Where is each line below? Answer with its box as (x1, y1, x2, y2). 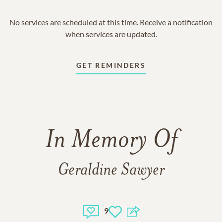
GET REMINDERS (76, 61, 146, 69)
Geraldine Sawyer (57, 162, 165, 179)
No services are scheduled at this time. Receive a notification (9, 17, 213, 27)
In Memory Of (45, 128, 177, 154)
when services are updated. (65, 29, 157, 39)
